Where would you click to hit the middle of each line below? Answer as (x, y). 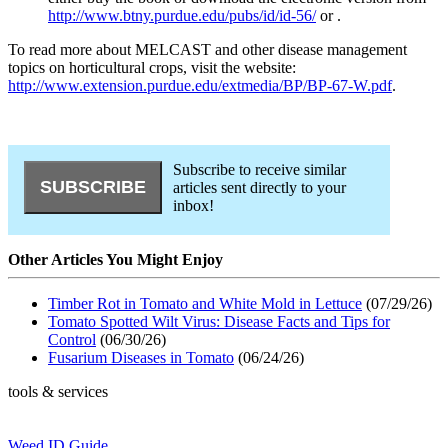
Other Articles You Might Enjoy (115, 259)
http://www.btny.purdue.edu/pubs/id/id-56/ (182, 16)
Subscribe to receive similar (259, 170)
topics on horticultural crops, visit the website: (152, 68)
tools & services (58, 391)
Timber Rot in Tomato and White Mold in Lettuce (205, 303)
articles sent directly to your (259, 188)
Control (72, 339)
